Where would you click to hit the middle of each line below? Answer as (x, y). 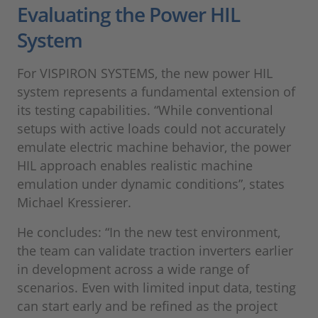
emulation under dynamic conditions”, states (151, 184)
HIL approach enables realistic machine (135, 166)
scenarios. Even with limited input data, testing (157, 288)
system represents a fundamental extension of (156, 92)
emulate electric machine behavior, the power (154, 147)
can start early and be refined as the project (147, 306)
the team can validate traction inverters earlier (155, 251)
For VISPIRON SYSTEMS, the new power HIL (145, 73)
